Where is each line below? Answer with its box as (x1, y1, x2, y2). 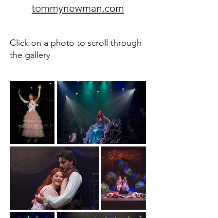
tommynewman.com (32, 2, 124, 14)
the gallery (10, 50, 50, 60)
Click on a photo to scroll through (10, 37, 142, 48)
